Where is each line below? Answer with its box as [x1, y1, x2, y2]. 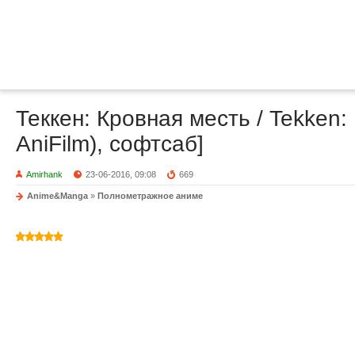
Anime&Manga [27, 191, 88, 200]
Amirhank [26, 170, 63, 179]
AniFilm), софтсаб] [16, 132, 204, 156]
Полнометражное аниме [97, 191, 203, 200]
